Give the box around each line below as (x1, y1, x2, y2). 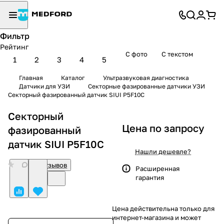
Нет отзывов (27, 160, 67, 169)
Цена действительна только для (112, 204, 214, 212)
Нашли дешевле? (135, 147, 191, 155)
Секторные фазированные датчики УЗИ (88, 82, 205, 90)
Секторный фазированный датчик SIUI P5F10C (8, 90, 144, 98)
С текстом (161, 49, 193, 58)
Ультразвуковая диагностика (103, 74, 189, 81)
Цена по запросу (122, 121, 204, 134)
